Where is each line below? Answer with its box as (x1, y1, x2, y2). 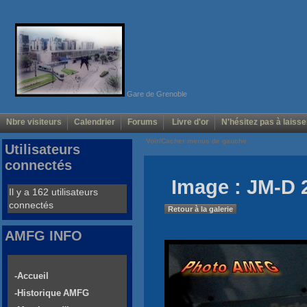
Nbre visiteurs (6, 117, 62, 127)
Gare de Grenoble (124, 89, 187, 98)
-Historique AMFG (14, 288, 89, 299)
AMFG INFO (5, 228, 82, 244)
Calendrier (74, 117, 115, 127)
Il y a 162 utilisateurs (9, 186, 98, 198)
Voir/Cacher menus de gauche (144, 137, 249, 145)
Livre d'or (170, 117, 209, 127)
